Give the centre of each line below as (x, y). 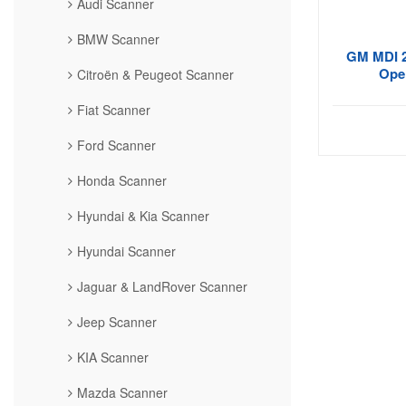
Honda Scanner (122, 180)
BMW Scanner (118, 39)
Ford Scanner (116, 145)
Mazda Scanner (122, 392)
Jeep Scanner (117, 321)
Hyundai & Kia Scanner (143, 215)
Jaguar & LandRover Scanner (162, 286)
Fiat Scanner (114, 109)
